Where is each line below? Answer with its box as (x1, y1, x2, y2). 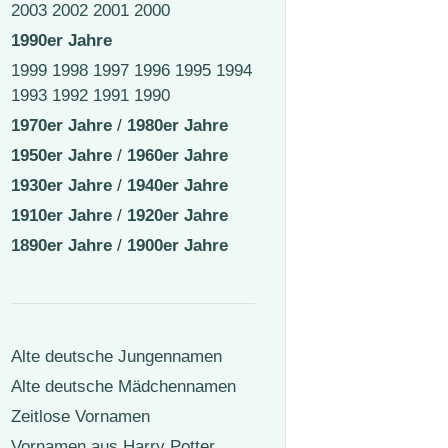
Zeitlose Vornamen (11, 407, 150, 427)
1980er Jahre (127, 116, 228, 136)
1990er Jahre (11, 31, 112, 51)
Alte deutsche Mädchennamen (11, 377, 236, 397)
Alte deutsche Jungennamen (11, 347, 222, 367)
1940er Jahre (127, 176, 228, 196)
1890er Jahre (11, 236, 112, 256)
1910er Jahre (11, 206, 112, 226)
